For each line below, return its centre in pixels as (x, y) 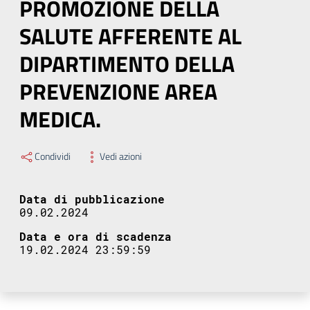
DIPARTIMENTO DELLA (127, 64)
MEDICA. (60, 119)
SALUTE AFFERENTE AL (130, 36)
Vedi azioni (121, 156)
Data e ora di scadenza (95, 237)
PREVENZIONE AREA (118, 91)
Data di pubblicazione (92, 199)
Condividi (53, 156)
